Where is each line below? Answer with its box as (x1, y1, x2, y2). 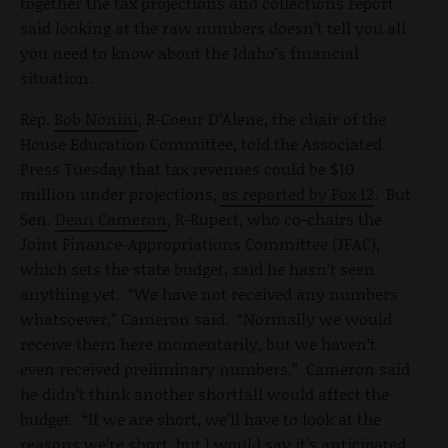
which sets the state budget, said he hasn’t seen (20, 257, 375, 281)
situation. (20, 66, 93, 90)
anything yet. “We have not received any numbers (20, 282, 398, 306)
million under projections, (20, 182, 221, 206)
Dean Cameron (55, 207, 167, 231)
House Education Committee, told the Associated (20, 132, 382, 156)
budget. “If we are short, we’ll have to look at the (20, 407, 381, 431)
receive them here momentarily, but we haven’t (20, 332, 376, 356)
